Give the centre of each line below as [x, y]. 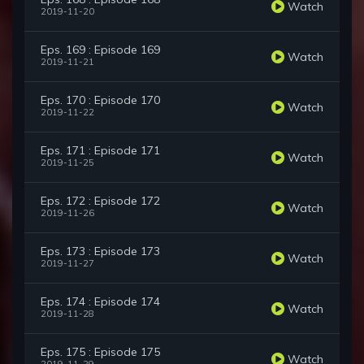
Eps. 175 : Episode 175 [100, 352]
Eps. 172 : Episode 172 [100, 201]
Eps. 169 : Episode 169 [100, 50]
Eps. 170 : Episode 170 [100, 100]
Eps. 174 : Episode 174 [100, 302]
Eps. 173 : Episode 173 [100, 251]
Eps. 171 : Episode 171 [100, 151]
